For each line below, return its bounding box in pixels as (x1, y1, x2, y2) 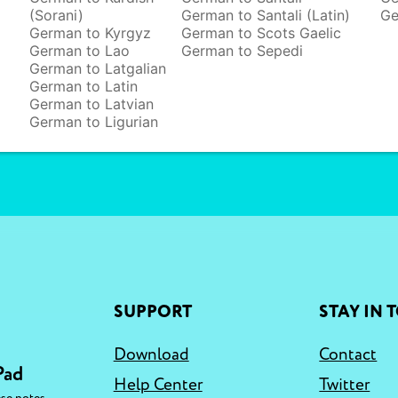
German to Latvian (28, 95, 154, 113)
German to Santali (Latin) (181, 6, 351, 24)
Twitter (319, 374, 370, 395)
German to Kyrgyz (28, 24, 151, 42)
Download (113, 344, 189, 365)
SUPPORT (113, 301, 192, 322)
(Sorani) (28, 6, 84, 24)
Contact (319, 344, 378, 365)
